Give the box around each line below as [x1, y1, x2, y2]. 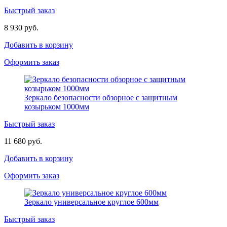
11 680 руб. [4, 136, 42, 145]
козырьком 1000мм [24, 102, 89, 111]
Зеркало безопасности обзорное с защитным [24, 93, 177, 102]
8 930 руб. [4, 23, 39, 32]
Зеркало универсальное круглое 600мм [24, 197, 159, 206]
